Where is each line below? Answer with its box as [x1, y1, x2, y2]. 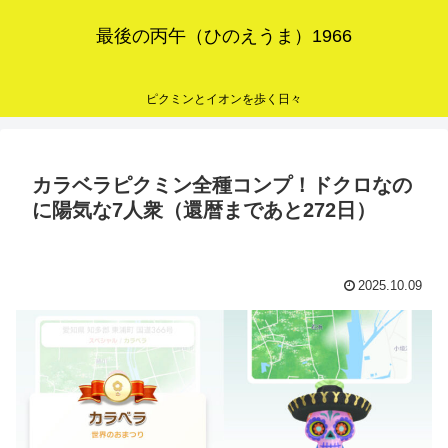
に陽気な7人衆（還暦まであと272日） [32, 199, 376, 222]
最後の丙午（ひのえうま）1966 [96, 26, 352, 46]
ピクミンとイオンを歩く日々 [146, 92, 302, 107]
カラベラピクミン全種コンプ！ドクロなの [32, 174, 412, 197]
